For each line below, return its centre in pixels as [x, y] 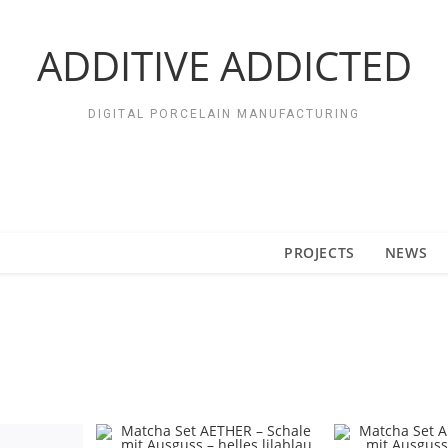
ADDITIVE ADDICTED [224, 65]
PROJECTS [319, 252]
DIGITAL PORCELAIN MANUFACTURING [224, 114]
